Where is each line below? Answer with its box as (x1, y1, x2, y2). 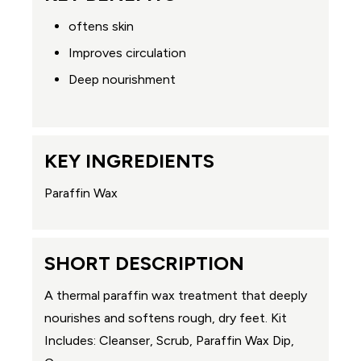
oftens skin (68, 18, 134, 34)
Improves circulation (68, 44, 186, 60)
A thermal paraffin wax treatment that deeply (44, 287, 307, 303)
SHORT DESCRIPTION (44, 251, 244, 275)
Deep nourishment (68, 71, 176, 87)
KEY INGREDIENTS (44, 148, 214, 172)
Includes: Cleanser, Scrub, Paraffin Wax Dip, (44, 332, 294, 348)
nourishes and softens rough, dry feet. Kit (44, 309, 287, 326)
